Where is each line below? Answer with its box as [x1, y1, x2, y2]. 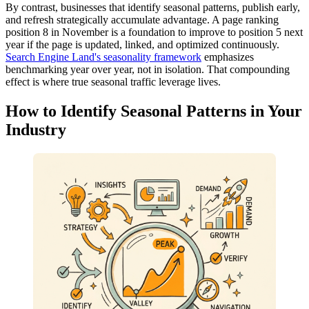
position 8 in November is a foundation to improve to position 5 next [6, 26, 303, 39]
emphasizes [201, 51, 254, 63]
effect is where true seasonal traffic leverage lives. [6, 76, 221, 88]
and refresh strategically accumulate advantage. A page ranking [6, 14, 279, 26]
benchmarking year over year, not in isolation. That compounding [6, 63, 290, 76]
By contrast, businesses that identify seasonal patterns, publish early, [6, 1, 300, 14]
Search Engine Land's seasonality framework [6, 51, 201, 63]
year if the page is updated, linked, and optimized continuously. [6, 39, 279, 51]
